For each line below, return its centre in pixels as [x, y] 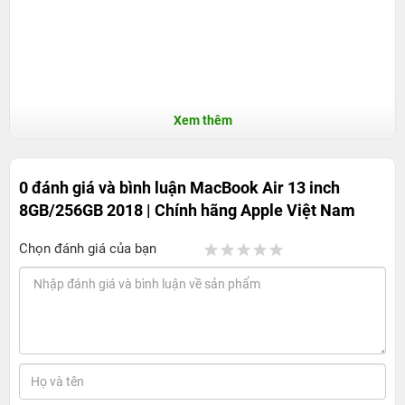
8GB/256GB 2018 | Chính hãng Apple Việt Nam [187, 210]
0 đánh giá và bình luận [104, 187]
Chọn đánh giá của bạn [88, 248]
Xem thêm [202, 120]
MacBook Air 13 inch [265, 187]
